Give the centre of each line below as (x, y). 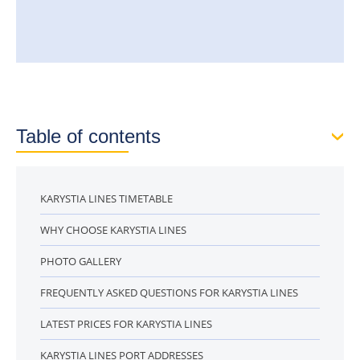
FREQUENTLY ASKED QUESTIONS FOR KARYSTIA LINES (169, 292)
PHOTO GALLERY (81, 261)
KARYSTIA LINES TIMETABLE (106, 198)
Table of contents (88, 136)
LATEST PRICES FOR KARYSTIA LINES (126, 324)
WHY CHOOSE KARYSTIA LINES (113, 230)
